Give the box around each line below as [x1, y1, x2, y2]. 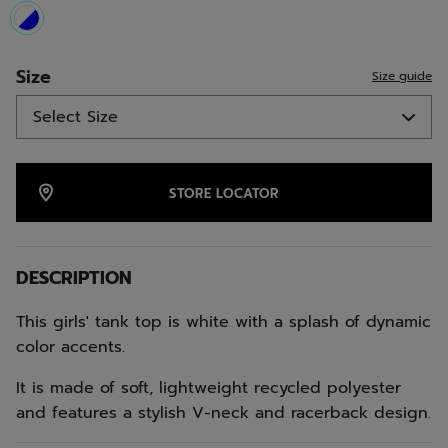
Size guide [372, 67, 432, 85]
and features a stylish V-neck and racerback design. [16, 401, 431, 425]
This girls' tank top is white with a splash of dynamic [16, 310, 431, 334]
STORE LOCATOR [169, 184, 279, 203]
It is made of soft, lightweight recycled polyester [16, 376, 401, 400]
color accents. [16, 335, 125, 359]
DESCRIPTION [16, 264, 132, 292]
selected [26, 32, 86, 49]
